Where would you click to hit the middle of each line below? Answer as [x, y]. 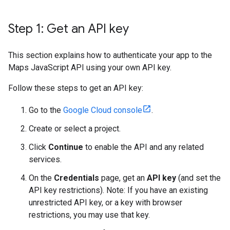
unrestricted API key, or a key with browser [106, 203]
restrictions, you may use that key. [89, 215]
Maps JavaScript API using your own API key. [90, 68]
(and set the [198, 178]
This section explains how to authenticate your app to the [110, 55]
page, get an [123, 178]
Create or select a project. [75, 129]
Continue [66, 147]
